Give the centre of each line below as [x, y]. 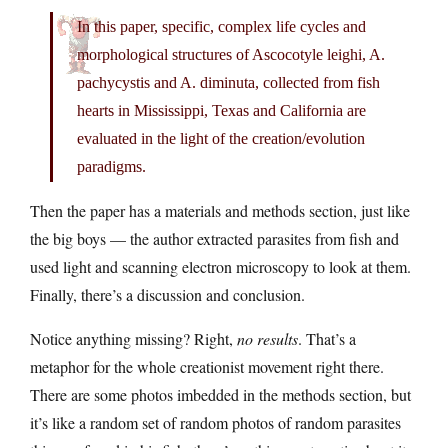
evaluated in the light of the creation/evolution [221, 138]
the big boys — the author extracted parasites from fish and [214, 238]
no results [267, 338]
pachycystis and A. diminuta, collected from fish [228, 82]
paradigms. [111, 166]
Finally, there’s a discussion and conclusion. [167, 294]
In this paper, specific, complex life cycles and [221, 26]
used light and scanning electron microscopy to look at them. [220, 266]
